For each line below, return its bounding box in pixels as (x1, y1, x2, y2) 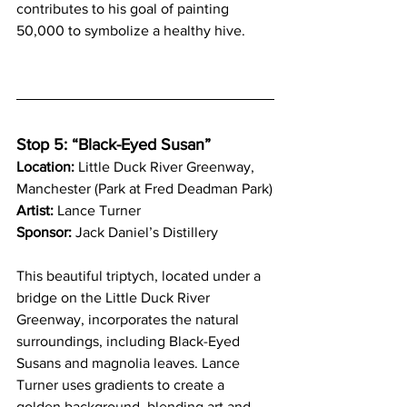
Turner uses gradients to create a (16, 376, 228, 392)
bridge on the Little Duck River (16, 289, 213, 305)
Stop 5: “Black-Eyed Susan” (16, 134, 215, 154)
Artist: (16, 202, 54, 218)
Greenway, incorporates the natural (16, 311, 243, 327)
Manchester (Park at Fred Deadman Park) (16, 180, 273, 196)
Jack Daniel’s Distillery (72, 223, 218, 240)
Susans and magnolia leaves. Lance (16, 354, 243, 371)
